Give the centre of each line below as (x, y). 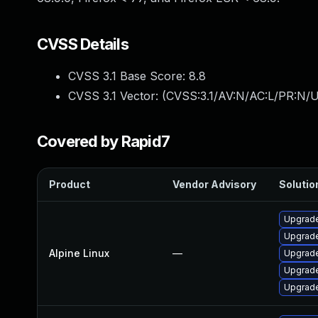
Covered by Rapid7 (104, 141)
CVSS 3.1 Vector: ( (117, 96)
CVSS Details (83, 44)
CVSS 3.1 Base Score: (128, 76)
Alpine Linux (79, 253)
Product (70, 184)
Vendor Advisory (214, 184)
